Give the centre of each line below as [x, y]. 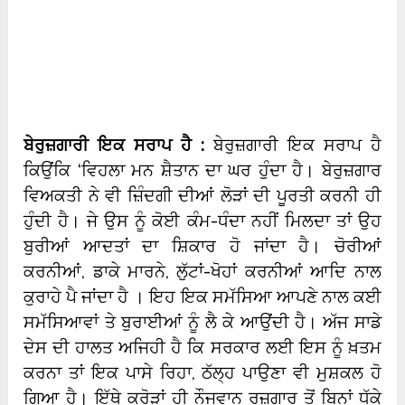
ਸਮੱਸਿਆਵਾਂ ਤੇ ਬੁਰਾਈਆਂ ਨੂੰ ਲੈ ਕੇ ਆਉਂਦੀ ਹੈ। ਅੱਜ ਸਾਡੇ [202, 322]
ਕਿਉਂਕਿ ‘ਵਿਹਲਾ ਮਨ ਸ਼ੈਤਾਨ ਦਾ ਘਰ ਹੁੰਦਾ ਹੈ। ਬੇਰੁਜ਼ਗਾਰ [202, 170]
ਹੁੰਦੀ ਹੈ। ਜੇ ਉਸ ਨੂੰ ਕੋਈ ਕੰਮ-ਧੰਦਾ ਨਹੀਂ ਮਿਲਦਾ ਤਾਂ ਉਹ [202, 221]
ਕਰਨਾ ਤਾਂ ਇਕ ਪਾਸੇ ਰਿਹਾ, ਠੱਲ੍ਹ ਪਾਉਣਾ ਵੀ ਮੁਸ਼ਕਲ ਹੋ [202, 373]
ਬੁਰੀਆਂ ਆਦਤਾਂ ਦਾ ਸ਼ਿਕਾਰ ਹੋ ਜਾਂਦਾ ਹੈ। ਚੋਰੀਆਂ [202, 246]
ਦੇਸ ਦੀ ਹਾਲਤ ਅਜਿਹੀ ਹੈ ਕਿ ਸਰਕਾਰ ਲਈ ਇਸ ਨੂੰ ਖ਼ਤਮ [202, 348]
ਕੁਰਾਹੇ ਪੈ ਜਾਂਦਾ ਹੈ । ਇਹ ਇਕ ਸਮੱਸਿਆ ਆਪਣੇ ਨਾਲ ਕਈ [202, 297]
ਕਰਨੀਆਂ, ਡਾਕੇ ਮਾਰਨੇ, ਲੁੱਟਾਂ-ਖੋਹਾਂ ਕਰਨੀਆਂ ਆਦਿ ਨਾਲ [202, 272]
